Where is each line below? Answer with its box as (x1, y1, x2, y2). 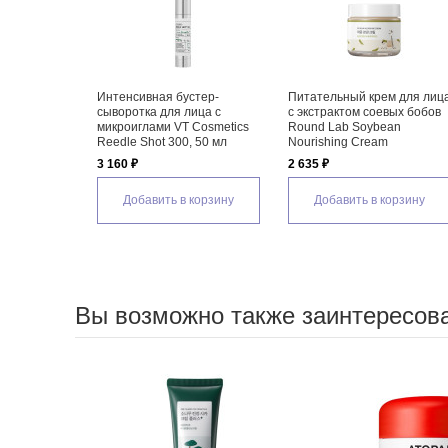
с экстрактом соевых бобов (288, 105, 442, 120)
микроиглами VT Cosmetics (97, 120, 250, 135)
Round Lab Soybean (288, 120, 402, 135)
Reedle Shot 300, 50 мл (97, 135, 228, 150)
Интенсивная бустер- (97, 90, 220, 105)
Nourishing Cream (288, 135, 389, 150)
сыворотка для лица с (97, 105, 222, 120)
